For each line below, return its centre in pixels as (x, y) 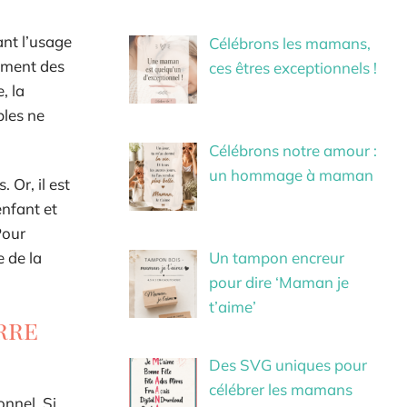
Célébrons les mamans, (289, 43)
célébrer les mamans (280, 390)
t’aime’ (232, 307)
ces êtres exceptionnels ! (293, 67)
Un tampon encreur (276, 258)
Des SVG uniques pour (288, 365)
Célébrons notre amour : (293, 150)
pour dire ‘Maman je (278, 283)
